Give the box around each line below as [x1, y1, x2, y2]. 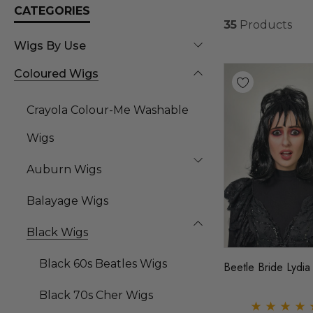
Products [237, 17, 292, 31]
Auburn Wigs [27, 163, 101, 177]
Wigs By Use [14, 39, 86, 53]
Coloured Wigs [14, 67, 99, 81]
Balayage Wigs [27, 194, 108, 208]
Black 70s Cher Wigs [39, 289, 153, 303]
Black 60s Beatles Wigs [39, 257, 167, 271]
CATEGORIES [14, 4, 90, 18]
